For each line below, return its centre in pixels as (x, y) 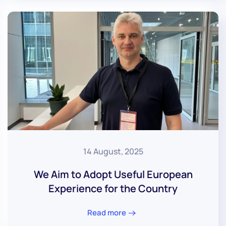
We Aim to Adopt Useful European (113, 174)
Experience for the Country (113, 188)
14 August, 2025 (113, 151)
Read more (107, 212)
